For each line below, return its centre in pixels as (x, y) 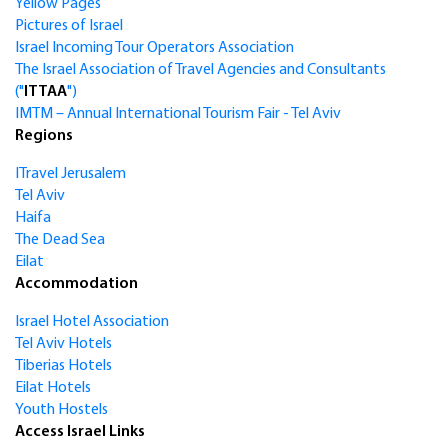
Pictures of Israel (69, 26)
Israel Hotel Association (92, 322)
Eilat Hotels (53, 388)
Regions (44, 136)
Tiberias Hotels (63, 366)
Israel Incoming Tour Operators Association (154, 48)
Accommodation (76, 284)
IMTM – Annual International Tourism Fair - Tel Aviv (178, 114)
